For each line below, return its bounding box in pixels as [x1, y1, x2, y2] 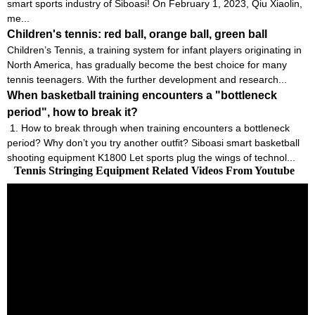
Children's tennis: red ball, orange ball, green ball [7, 27, 267, 40]
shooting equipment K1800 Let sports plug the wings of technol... [7, 151, 295, 163]
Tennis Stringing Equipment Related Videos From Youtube [14, 164, 295, 176]
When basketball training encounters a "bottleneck [7, 89, 277, 101]
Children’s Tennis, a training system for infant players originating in [7, 44, 302, 56]
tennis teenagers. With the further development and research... [7, 73, 287, 85]
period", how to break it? [7, 105, 138, 118]
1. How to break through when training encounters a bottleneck [7, 122, 290, 134]
